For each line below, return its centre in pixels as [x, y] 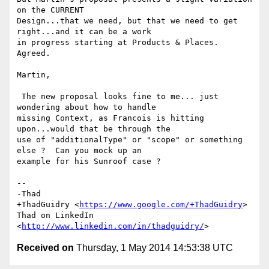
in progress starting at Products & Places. [118, 43]
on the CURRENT [50, 10]
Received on [45, 248]
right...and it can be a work [84, 32]
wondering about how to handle [86, 107]
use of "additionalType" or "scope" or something [130, 140]
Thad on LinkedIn [55, 216]
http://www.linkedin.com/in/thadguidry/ [113, 226]
